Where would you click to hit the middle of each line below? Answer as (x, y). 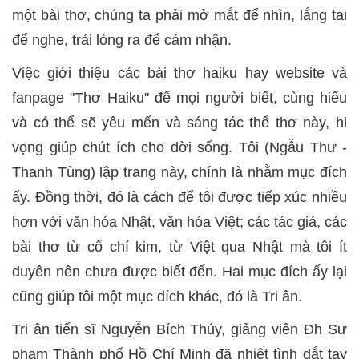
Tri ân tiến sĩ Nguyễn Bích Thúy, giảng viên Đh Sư (179, 329)
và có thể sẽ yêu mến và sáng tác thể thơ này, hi (179, 123)
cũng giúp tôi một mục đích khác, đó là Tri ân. (157, 296)
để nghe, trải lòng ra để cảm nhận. (122, 40)
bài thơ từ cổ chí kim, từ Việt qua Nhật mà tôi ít (179, 247)
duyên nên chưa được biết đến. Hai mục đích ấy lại (179, 272)
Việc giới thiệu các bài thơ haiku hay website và (179, 73)
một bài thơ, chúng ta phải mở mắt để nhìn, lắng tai (179, 15)
